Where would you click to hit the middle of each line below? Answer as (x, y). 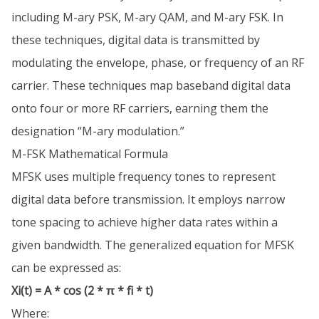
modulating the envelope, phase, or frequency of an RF (158, 63)
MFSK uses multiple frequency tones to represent (143, 177)
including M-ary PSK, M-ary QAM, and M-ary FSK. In (147, 17)
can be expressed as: (66, 268)
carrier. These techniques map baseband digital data (151, 86)
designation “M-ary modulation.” (98, 131)
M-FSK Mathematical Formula (90, 154)
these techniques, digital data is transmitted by (136, 40)
